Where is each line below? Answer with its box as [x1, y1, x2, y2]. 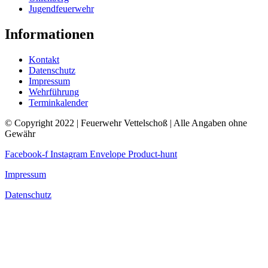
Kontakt [29, 54, 59, 65]
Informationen [5, 26, 94, 42]
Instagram [50, 149, 87, 159]
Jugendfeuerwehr [29, 4, 94, 14]
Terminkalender [29, 98, 88, 108]
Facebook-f [5, 149, 48, 159]
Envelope [90, 149, 126, 159]
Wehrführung [29, 87, 79, 97]
